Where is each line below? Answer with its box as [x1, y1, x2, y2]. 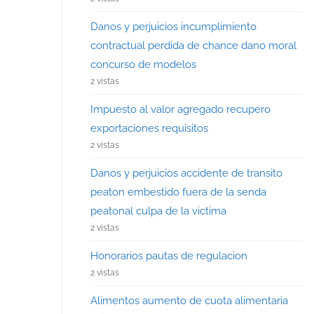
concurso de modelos [90, 57, 197, 71]
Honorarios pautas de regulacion [90, 249, 248, 262]
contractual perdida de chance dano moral [90, 39, 297, 52]
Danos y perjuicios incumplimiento [90, 20, 257, 33]
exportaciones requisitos [90, 121, 209, 135]
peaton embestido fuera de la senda [90, 185, 267, 198]
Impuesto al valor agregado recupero [90, 102, 271, 116]
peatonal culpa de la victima [90, 204, 227, 217]
